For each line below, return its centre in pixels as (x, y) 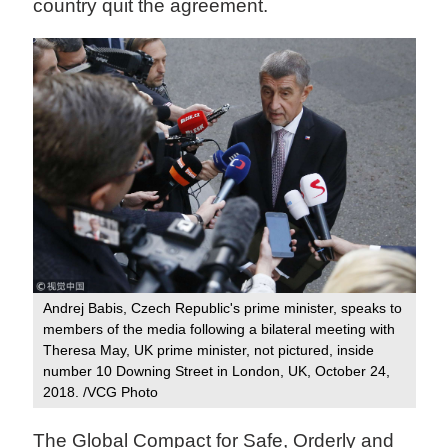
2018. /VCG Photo (101, 392)
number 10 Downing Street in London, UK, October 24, (217, 371)
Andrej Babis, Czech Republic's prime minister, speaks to (223, 308)
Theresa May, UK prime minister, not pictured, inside (209, 350)
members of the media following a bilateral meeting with (219, 329)
